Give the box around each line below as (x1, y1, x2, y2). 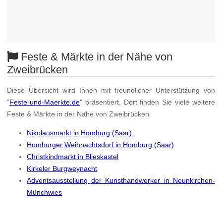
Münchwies (27, 188, 62, 197)
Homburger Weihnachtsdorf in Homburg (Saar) (27, 141, 174, 149)
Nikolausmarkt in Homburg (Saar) (27, 129, 132, 137)
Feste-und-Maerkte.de (9, 98, 80, 106)
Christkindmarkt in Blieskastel (27, 153, 119, 161)
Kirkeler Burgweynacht (27, 165, 98, 173)
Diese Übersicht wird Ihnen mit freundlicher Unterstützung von (7, 86, 215, 94)
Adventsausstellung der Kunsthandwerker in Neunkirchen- (27, 176, 215, 185)
